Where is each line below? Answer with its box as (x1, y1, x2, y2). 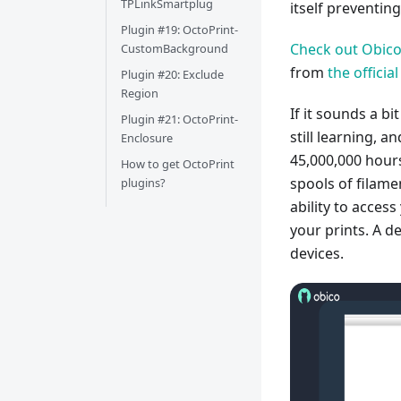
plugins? (121, 175, 166, 191)
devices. (290, 243, 344, 263)
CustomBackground (121, 40, 228, 56)
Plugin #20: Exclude (121, 66, 224, 82)
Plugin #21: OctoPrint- (121, 111, 238, 127)
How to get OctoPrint (121, 156, 235, 172)
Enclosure (121, 130, 173, 146)
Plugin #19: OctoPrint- (121, 21, 238, 38)
